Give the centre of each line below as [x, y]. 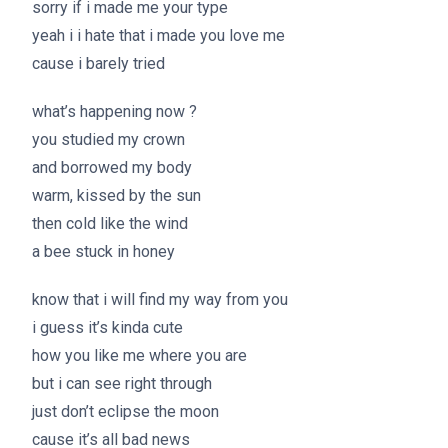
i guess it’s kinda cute [107, 327]
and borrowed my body [112, 167]
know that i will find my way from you [160, 299]
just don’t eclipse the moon [125, 411]
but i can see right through [122, 383]
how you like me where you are [139, 355]
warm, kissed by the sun [116, 195]
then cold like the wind [110, 223]
